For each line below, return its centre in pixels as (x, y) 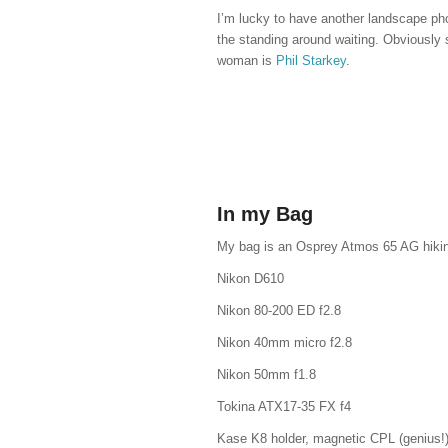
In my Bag (265, 214)
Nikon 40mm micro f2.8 (284, 343)
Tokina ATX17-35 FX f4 (284, 407)
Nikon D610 (250, 279)
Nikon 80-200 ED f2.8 (279, 311)
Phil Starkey (311, 61)
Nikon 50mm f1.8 (266, 375)
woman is (246, 61)
